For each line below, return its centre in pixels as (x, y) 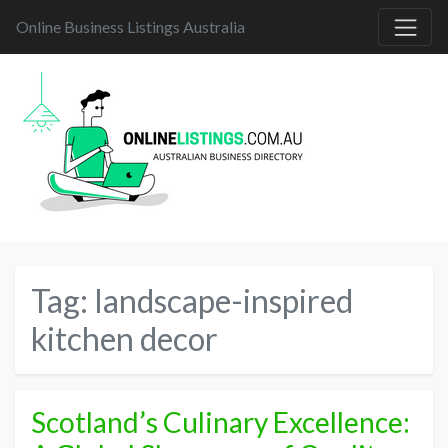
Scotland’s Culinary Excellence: (220, 422)
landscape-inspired (223, 301)
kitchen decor (124, 339)
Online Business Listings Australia (130, 26)
